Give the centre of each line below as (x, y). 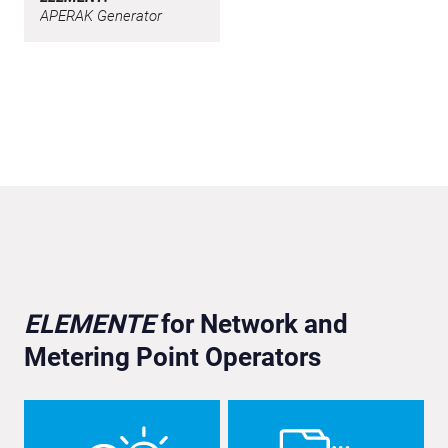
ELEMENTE (89, 323)
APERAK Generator (101, 15)
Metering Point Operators (172, 356)
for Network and (251, 323)
